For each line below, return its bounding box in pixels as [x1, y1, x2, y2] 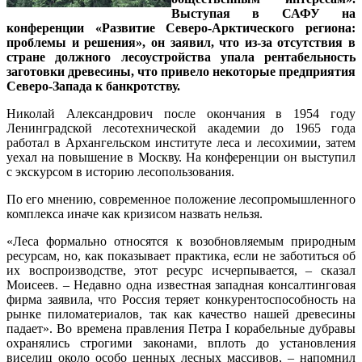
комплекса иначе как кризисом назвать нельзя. [6, 206, 263, 221]
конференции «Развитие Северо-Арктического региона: [6, 20, 356, 35]
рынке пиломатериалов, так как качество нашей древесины [6, 306, 356, 321]
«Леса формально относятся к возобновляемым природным [6, 234, 356, 248]
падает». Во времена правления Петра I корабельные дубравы [6, 321, 356, 335]
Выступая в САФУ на [171, 6, 356, 20]
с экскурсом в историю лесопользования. [6, 164, 234, 179]
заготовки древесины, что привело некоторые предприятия [6, 64, 356, 78]
